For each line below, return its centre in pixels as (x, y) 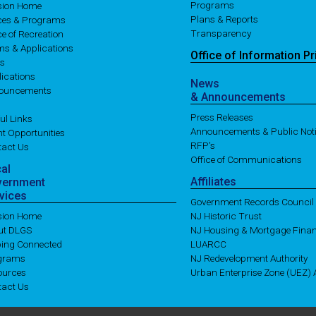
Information (271, 56)
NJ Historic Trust (226, 216)
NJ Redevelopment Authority (249, 259)
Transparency (220, 34)
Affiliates (213, 182)
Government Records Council (252, 202)
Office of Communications (246, 160)
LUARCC (208, 244)
